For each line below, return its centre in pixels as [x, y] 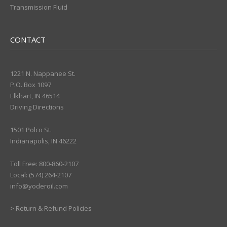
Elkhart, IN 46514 [35, 96]
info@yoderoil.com [39, 186]
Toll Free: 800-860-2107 [44, 163]
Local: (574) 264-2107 [41, 175]
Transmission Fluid [39, 7]
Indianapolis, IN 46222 [43, 141]
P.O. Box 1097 [31, 85]
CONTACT [28, 40]
